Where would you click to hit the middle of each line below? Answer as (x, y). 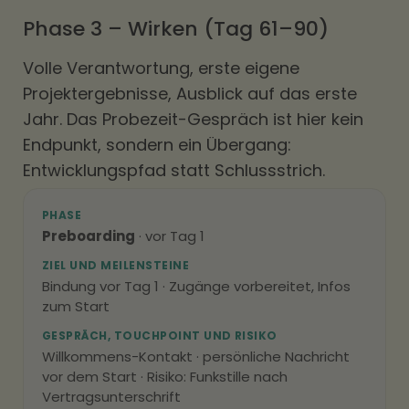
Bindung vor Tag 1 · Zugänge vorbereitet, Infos (196, 286)
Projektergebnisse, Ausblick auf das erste (190, 94)
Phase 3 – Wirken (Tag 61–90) (176, 29)
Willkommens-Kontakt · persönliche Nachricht (196, 357)
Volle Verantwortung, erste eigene (161, 68)
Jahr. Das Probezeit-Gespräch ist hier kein (193, 119)
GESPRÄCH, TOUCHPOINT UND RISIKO (160, 336)
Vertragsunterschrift (111, 397)
